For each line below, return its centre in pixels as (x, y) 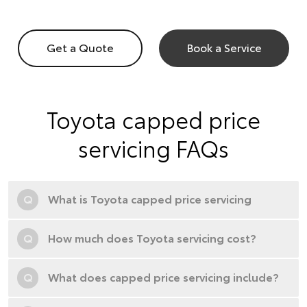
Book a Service (224, 47)
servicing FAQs (153, 148)
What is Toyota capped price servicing (150, 199)
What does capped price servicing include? (163, 277)
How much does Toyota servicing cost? (152, 238)
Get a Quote (80, 47)
